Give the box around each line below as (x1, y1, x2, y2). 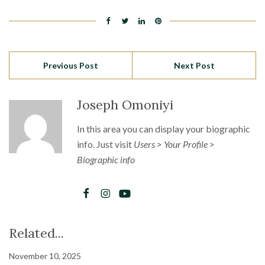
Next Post (173, 60, 215, 70)
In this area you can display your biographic (77, 123, 250, 134)
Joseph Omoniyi (77, 96, 173, 113)
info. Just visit (77, 138, 134, 150)
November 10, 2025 (9, 251, 81, 261)
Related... (9, 225, 64, 241)
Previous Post (43, 60, 98, 70)
